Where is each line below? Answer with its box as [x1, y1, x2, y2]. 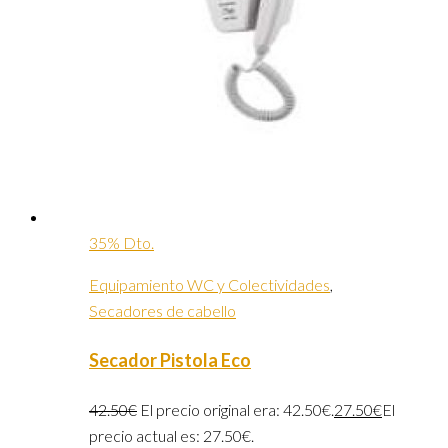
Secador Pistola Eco [89, 349, 251, 372]
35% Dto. [89, 233, 154, 253]
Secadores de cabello [89, 301, 236, 321]
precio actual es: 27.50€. [89, 426, 254, 446]
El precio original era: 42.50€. [140, 400, 334, 420]
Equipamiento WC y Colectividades [89, 275, 330, 295]
